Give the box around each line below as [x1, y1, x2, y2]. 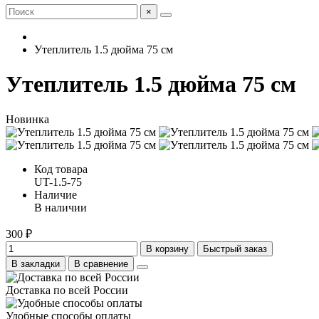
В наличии [34, 201, 87, 214]
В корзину [146, 243, 189, 254]
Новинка [6, 113, 49, 125]
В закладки [11, 258, 60, 269]
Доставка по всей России [6, 283, 128, 296]
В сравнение [74, 258, 128, 269]
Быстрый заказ [203, 243, 267, 254]
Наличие [34, 188, 77, 201]
